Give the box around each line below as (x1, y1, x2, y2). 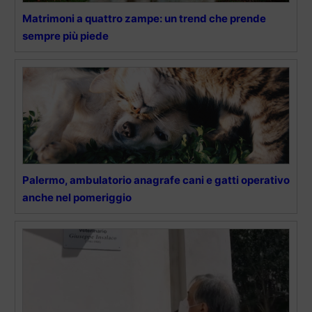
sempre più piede (22, 29, 109, 42)
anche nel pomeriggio (22, 190, 132, 204)
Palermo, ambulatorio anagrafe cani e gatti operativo (22, 173, 290, 187)
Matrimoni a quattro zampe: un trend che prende (22, 11, 266, 25)
